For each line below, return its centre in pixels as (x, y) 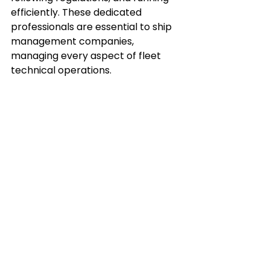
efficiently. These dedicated (77, 12)
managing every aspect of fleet (87, 56)
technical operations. (61, 70)
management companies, (74, 41)
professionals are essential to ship (93, 27)
